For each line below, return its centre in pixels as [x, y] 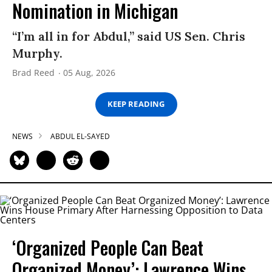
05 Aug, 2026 [89, 72]
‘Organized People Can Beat [108, 247]
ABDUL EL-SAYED [80, 136]
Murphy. [37, 53]
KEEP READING [136, 104]
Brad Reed [33, 72]
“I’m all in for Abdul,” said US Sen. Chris [129, 36]
